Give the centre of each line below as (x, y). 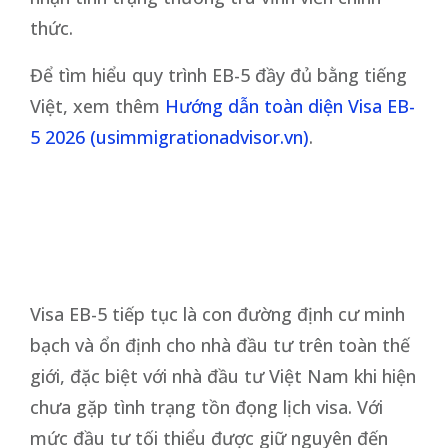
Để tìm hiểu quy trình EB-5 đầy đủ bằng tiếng (218, 74)
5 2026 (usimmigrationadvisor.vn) (169, 136)
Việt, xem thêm (97, 105)
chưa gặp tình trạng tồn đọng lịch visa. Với (206, 406)
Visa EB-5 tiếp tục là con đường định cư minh (217, 313)
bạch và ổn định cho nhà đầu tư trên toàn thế (220, 344)
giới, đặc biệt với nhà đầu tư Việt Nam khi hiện (223, 375)
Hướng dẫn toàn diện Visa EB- (290, 105)
